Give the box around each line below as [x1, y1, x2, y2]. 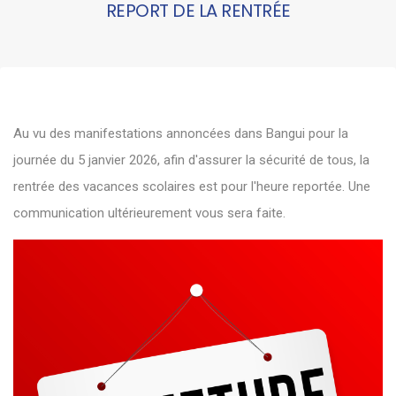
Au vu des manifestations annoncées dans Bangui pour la [13, 126, 348, 141]
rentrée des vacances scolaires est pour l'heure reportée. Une [13, 179, 370, 194]
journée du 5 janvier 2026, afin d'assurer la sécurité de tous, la [13, 152, 369, 168]
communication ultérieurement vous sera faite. [13, 205, 286, 221]
